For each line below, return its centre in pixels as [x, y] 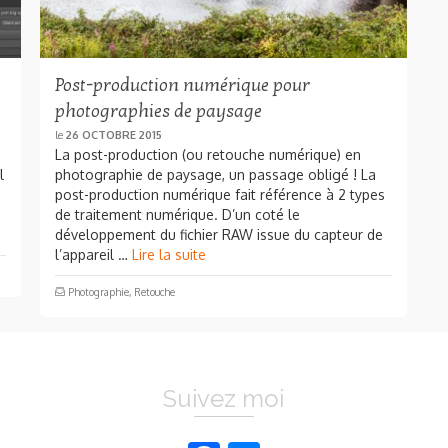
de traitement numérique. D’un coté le [177, 214]
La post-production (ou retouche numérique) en [208, 154]
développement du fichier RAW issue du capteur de [219, 234]
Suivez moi [224, 398]
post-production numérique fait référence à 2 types [220, 194]
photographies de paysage [158, 111]
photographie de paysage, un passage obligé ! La [215, 174]
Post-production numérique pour [182, 85]
